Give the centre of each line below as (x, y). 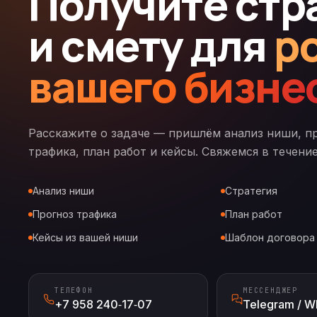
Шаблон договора (270, 237)
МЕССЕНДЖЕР (270, 290)
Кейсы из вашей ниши (85, 237)
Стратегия (251, 191)
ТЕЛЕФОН (74, 290)
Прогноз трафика (75, 214)
